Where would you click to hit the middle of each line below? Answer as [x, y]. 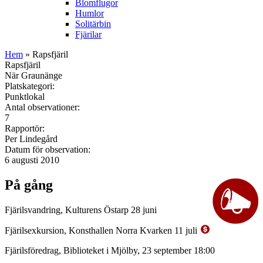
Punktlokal [25, 96]
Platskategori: [31, 86]
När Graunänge [33, 75]
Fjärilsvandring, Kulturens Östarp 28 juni [81, 210]
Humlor [90, 13]
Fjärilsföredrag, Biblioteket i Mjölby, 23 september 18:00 [110, 250]
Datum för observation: [49, 149]
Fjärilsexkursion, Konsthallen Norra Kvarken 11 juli [102, 230]
